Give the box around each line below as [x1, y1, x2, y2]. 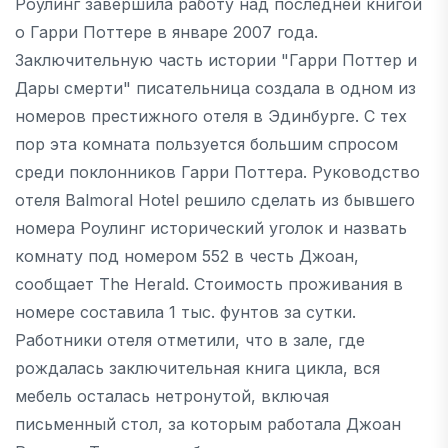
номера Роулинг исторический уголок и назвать [15, 217, 407, 238]
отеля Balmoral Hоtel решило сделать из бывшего [15, 189, 415, 210]
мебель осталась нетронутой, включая [15, 385, 329, 406]
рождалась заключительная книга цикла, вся [15, 357, 380, 378]
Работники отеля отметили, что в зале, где [15, 329, 365, 350]
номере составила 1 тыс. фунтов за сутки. [15, 301, 356, 322]
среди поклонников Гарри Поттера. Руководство [15, 161, 420, 182]
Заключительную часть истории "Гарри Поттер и [15, 49, 417, 70]
